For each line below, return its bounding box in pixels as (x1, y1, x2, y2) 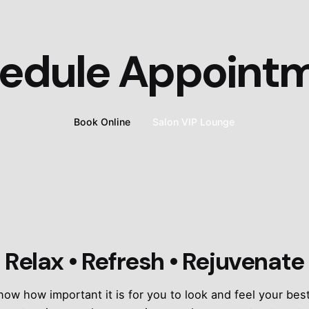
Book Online (74, 115, 131, 128)
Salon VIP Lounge (152, 115, 235, 128)
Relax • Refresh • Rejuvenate (5, 246, 304, 278)
